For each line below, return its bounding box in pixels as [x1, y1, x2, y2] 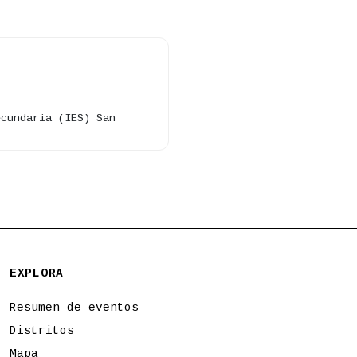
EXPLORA [10, 267, 65, 280]
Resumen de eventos [10, 301, 139, 314]
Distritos [10, 324, 74, 337]
